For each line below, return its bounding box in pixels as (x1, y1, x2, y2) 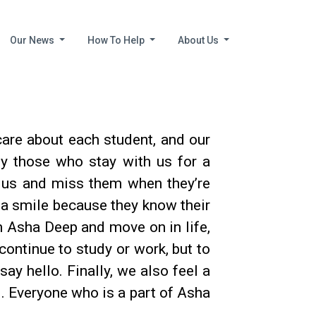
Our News (10, 35, 57, 46)
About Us (178, 35, 221, 46)
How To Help (87, 35, 147, 46)
